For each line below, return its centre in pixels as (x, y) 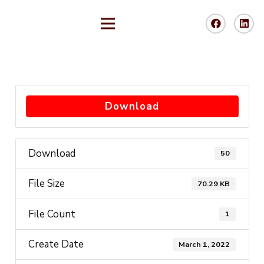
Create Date (56, 245)
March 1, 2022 (204, 244)
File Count (52, 214)
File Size (46, 184)
